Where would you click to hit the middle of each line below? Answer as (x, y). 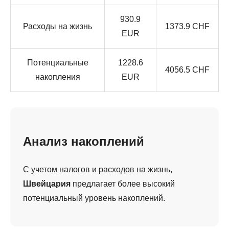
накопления (58, 77)
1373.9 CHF (187, 26)
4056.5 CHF (187, 70)
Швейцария (47, 184)
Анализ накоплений (84, 141)
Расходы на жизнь (58, 26)
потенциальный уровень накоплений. (94, 198)
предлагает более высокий (123, 184)
